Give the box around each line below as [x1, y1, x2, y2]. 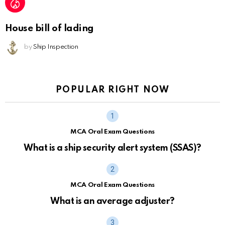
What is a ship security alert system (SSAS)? [24, 143, 201, 153]
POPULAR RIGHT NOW [55, 85, 170, 94]
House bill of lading [5, 23, 94, 33]
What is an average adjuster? [50, 196, 175, 206]
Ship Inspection [33, 43, 78, 50]
